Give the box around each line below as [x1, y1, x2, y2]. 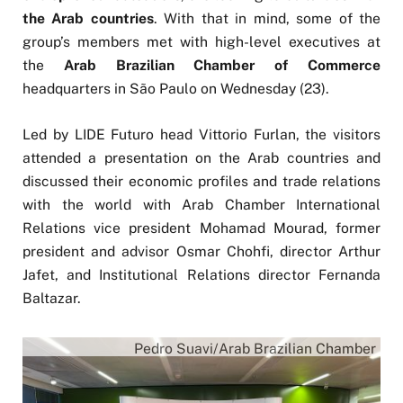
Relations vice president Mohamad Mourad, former [22, 219, 381, 237]
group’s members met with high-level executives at [22, 33, 381, 51]
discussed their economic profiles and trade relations [22, 172, 381, 190]
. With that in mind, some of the [153, 10, 381, 28]
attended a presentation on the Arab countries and [22, 148, 381, 166]
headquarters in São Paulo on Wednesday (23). [22, 80, 329, 98]
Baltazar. [22, 289, 81, 307]
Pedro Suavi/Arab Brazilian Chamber [134, 339, 376, 357]
